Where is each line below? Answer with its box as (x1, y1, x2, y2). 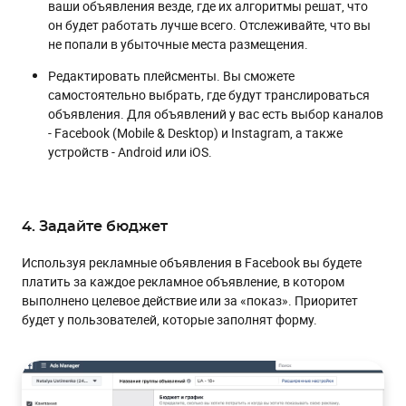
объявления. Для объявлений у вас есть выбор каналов (48, 104, 383, 122)
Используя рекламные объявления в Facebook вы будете (22, 253, 362, 271)
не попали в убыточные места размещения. (48, 34, 308, 53)
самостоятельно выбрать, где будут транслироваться (48, 85, 370, 103)
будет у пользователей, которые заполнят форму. (22, 310, 317, 328)
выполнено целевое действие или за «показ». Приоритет (22, 291, 358, 309)
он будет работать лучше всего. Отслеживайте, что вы (48, 15, 371, 34)
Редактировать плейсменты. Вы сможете (48, 66, 295, 84)
